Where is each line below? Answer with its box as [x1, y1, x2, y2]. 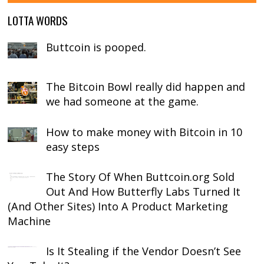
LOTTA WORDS [8, 11, 68, 28]
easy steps [46, 140, 100, 154]
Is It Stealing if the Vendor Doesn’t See [46, 243, 242, 258]
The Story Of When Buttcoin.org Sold [46, 169, 235, 184]
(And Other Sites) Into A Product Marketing [8, 199, 229, 213]
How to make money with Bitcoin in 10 [46, 125, 243, 140]
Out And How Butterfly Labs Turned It [46, 184, 241, 199]
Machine [8, 213, 51, 228]
